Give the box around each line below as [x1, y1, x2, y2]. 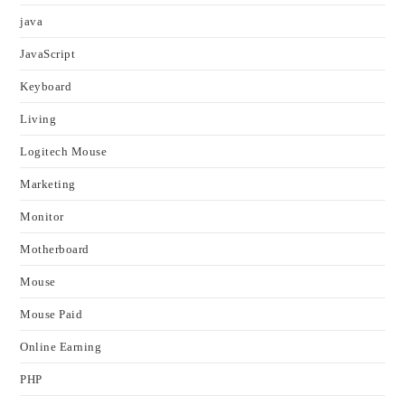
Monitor [20, 210, 64, 224]
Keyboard [20, 80, 72, 94]
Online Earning [20, 340, 102, 354]
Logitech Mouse [20, 145, 108, 159]
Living [20, 112, 57, 127]
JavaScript [20, 47, 76, 61]
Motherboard [20, 242, 89, 257]
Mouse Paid [20, 307, 83, 322]
